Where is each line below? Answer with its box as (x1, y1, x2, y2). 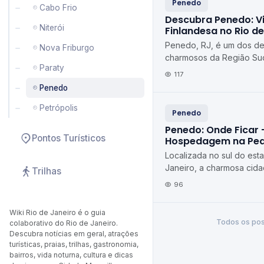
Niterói (39, 23, 64, 32)
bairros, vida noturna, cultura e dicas (9, 250, 133, 259)
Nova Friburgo (39, 43, 94, 52)
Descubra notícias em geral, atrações (9, 229, 138, 238)
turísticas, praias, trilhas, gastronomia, (9, 240, 138, 249)
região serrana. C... (165, 187, 237, 197)
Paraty (39, 63, 64, 72)
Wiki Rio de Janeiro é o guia (9, 208, 105, 217)
